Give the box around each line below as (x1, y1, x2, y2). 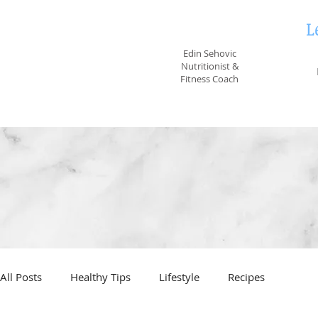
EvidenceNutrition (148, 20, 271, 38)
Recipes (228, 270, 265, 285)
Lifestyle (159, 270, 199, 285)
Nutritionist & (180, 60, 238, 72)
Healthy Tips (70, 270, 131, 285)
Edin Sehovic (182, 47, 236, 60)
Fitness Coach (180, 72, 238, 85)
